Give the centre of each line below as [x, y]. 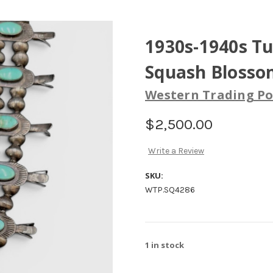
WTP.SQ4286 [170, 190]
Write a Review [176, 151]
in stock [167, 245]
